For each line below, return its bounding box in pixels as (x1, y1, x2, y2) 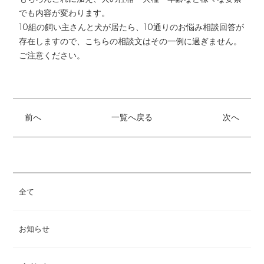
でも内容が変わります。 (19, 8, 110, 19)
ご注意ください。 (19, 50, 85, 61)
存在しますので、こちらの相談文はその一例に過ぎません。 (19, 36, 242, 47)
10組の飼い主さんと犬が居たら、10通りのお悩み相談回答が (19, 22, 245, 33)
